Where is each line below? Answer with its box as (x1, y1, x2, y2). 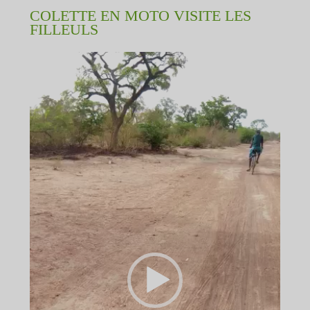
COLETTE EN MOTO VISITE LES (29, 7, 251, 25)
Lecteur (28, 51, 73, 66)
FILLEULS (29, 21, 98, 39)
